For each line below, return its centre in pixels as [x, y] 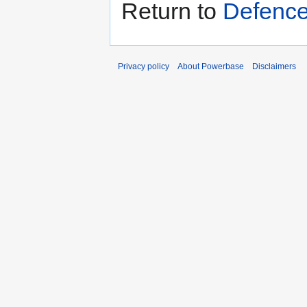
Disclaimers [274, 67]
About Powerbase [211, 67]
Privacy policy [144, 67]
